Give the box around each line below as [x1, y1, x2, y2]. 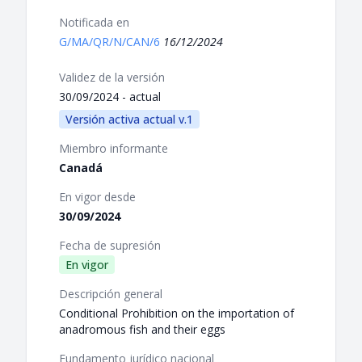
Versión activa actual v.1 [65, 112, 193, 128]
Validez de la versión [59, 69, 165, 86]
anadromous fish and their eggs [59, 322, 225, 338]
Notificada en [59, 15, 129, 31]
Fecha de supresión [59, 238, 161, 254]
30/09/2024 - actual [59, 89, 161, 105]
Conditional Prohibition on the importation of [59, 305, 294, 322]
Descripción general [59, 286, 162, 302]
